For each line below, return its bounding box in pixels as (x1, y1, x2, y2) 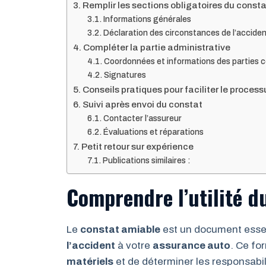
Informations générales (103, 14, 191, 24)
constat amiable (80, 223, 160, 235)
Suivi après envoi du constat (83, 99, 203, 109)
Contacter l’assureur (103, 113, 182, 123)
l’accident (66, 239, 115, 251)
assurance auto (153, 239, 230, 251)
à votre (115, 239, 153, 251)
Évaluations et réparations (103, 127, 204, 137)
